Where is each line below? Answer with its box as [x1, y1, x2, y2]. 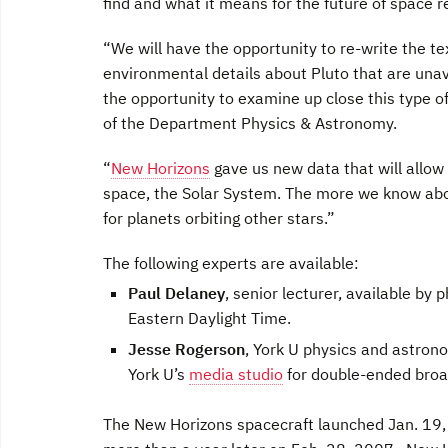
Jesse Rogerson [128, 339, 245, 360]
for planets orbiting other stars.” [103, 208, 335, 228]
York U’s [128, 364, 189, 385]
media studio [189, 364, 283, 385]
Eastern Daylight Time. [128, 308, 291, 328]
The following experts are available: [103, 253, 359, 273]
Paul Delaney [128, 283, 225, 303]
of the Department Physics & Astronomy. [103, 113, 397, 133]
